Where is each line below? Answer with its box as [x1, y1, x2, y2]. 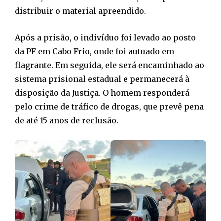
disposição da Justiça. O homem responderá [15, 87, 189, 98]
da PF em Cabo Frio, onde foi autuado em [15, 46, 174, 56]
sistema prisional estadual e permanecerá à [15, 74, 189, 84]
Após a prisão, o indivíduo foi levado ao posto [15, 32, 196, 42]
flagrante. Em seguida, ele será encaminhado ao [15, 60, 204, 70]
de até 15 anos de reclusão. [15, 115, 118, 125]
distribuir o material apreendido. [15, 5, 146, 16]
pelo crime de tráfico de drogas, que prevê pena [15, 101, 204, 111]
